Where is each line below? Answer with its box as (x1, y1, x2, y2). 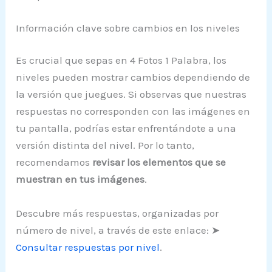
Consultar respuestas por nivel (16, 240, 160, 253)
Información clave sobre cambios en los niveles (16, 21, 240, 34)
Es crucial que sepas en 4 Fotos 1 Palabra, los (16, 54, 227, 67)
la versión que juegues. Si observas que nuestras (16, 88, 247, 101)
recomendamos (16, 156, 93, 169)
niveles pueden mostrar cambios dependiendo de (16, 71, 251, 84)
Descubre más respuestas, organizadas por (16, 206, 219, 219)
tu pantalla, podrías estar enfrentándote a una (16, 122, 237, 135)
